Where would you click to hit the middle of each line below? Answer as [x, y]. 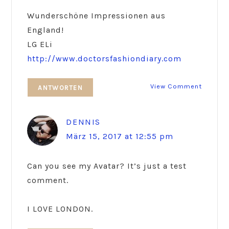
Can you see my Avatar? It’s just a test [107, 166]
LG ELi [40, 44]
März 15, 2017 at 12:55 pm [120, 136]
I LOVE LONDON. [60, 209]
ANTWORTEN [61, 87]
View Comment [176, 86]
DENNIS [83, 122]
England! [46, 30]
